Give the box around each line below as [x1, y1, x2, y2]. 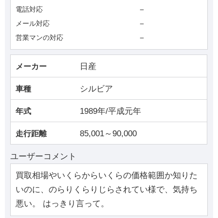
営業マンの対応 [16, 33, 64, 41]
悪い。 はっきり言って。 [16, 199, 109, 209]
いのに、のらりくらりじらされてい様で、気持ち [16, 185, 198, 195]
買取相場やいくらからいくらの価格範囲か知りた [16, 171, 198, 181]
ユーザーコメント [10, 151, 77, 161]
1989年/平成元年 [80, 106, 142, 116]
